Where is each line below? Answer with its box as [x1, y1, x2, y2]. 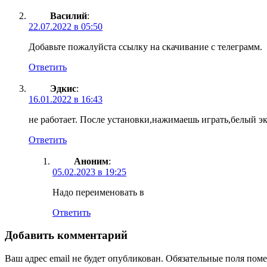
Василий [50, 10, 87, 21]
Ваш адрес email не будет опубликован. [5, 253, 163, 264]
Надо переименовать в [52, 187, 144, 197]
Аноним [74, 156, 108, 166]
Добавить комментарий [5, 229, 128, 242]
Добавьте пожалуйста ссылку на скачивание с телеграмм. [29, 41, 262, 52]
